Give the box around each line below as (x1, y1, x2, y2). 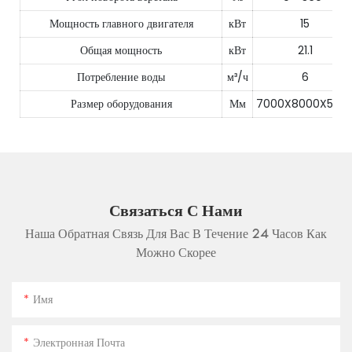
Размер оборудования (70, 96, 172, 112)
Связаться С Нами (109, 203, 243, 220)
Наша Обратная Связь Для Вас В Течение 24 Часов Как (25, 229, 327, 242)
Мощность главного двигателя (49, 16, 193, 32)
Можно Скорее (136, 247, 216, 261)
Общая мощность (80, 42, 162, 59)
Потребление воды (77, 69, 165, 86)
